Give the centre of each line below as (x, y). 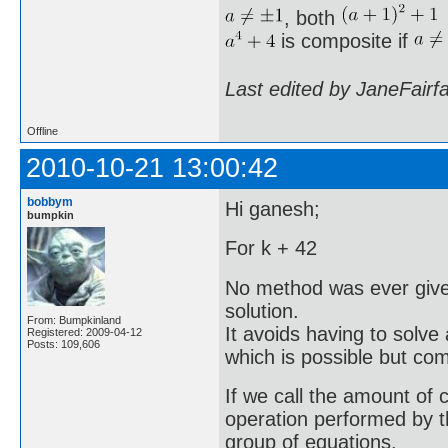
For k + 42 (271, 248)
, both (313, 18)
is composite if (344, 41)
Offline (42, 131)
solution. (262, 310)
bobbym (50, 202)
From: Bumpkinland (74, 320)
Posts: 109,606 (63, 344)
